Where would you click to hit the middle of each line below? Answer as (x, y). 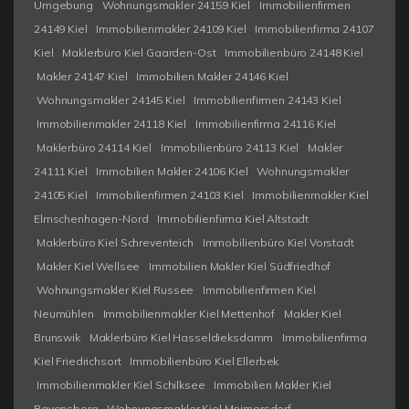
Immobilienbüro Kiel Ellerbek (204, 361)
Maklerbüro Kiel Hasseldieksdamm (181, 337)
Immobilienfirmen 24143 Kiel (267, 100)
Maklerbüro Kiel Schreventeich (115, 242)
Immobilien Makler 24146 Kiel (212, 76)
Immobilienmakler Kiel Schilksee (121, 384)
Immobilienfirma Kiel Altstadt (233, 218)
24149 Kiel (61, 28)
